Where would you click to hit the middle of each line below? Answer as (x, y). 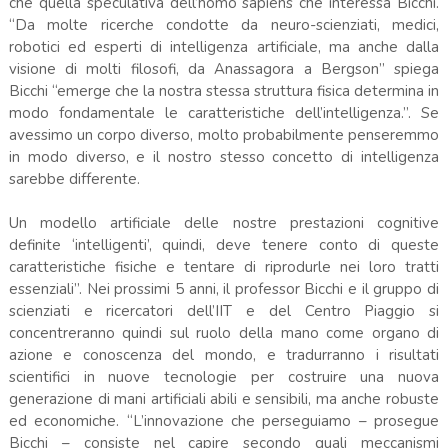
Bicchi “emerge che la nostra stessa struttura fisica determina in (224, 90)
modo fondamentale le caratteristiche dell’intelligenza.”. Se (224, 112)
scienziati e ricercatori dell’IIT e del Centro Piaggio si (224, 310)
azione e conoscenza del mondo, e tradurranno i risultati (224, 354)
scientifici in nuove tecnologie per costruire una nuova (224, 376)
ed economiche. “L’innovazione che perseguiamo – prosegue (224, 420)
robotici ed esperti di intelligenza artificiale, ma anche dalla (224, 46)
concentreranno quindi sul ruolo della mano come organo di (224, 332)
